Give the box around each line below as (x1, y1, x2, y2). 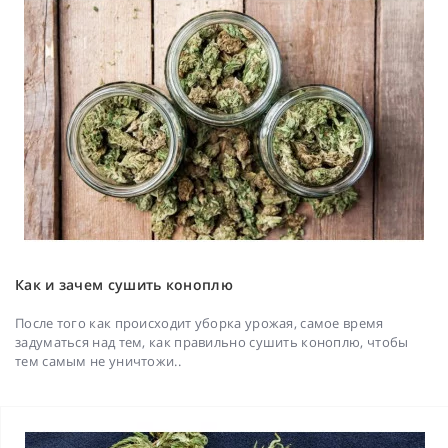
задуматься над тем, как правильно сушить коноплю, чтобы (15, 333, 409, 352)
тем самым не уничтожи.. (15, 352, 181, 371)
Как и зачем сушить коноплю (15, 275, 233, 295)
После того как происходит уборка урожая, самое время (15, 314, 384, 333)
